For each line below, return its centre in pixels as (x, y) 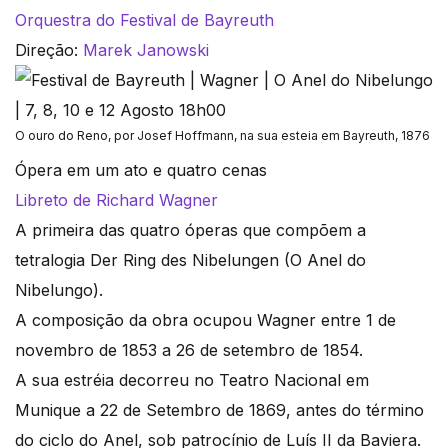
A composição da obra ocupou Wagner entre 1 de (205, 320)
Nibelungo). (59, 290)
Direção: (49, 50)
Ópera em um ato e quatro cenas (141, 170)
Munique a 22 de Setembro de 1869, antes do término (219, 410)
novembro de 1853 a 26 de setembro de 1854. (189, 350)
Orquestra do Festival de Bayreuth (144, 20)
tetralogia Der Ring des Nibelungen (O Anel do (190, 260)
